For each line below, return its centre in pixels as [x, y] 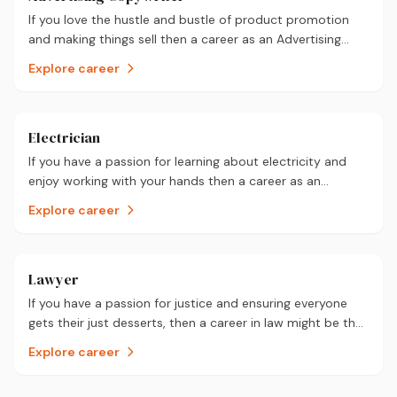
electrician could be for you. [110, 200]
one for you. [63, 342]
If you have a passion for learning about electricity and [187, 161]
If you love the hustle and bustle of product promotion [189, 19]
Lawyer [54, 279]
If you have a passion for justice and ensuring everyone [188, 303]
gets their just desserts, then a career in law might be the [195, 323]
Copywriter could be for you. [112, 58]
